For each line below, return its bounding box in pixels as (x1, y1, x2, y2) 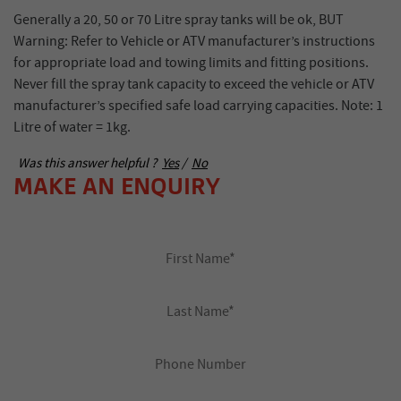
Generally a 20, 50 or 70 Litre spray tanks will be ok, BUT (13, 11, 344, 29)
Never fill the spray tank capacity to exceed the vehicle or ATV (13, 75, 374, 93)
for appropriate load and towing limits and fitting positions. (13, 54, 369, 72)
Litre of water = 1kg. (13, 118, 131, 136)
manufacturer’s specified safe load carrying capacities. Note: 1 (13, 97, 383, 115)
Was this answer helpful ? (18, 154, 157, 172)
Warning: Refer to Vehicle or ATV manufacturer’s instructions (13, 32, 375, 50)
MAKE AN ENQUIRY (13, 172, 221, 201)
